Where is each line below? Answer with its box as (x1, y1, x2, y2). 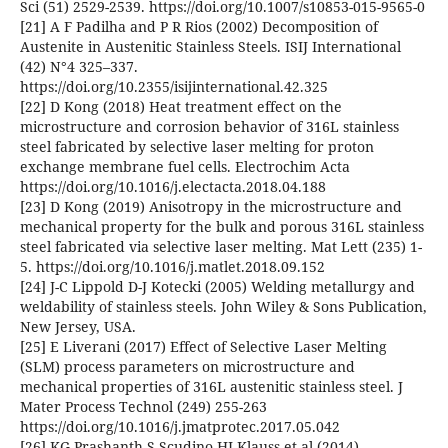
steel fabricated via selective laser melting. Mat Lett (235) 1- (19, 237, 422, 257)
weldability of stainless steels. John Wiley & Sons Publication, (19, 297, 427, 317)
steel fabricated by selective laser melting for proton (19, 137, 374, 157)
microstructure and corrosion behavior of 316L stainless (19, 117, 399, 137)
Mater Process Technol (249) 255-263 (19, 397, 267, 417)
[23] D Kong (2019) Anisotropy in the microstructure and (19, 197, 402, 217)
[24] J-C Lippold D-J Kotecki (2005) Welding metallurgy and (19, 277, 415, 297)
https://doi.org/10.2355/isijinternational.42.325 (19, 77, 328, 97)
